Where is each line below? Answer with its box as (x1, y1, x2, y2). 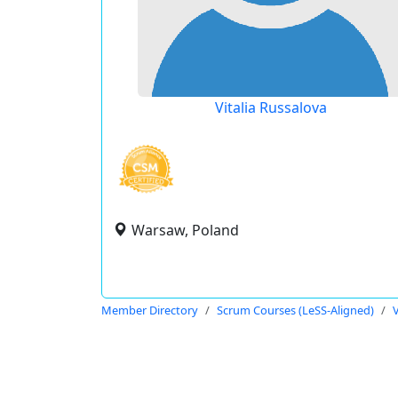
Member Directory (101, 302, 198, 318)
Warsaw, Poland (131, 220, 239, 240)
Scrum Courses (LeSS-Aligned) (217, 302, 374, 318)
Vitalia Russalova (214, 98, 327, 117)
